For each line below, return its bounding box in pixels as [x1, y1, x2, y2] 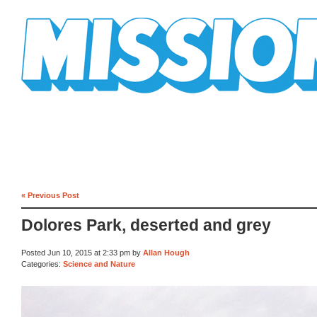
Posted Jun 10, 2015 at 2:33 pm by [21, 248, 143, 258]
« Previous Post [21, 190, 79, 200]
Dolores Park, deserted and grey [21, 217, 271, 235]
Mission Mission [21, 93, 100, 104]
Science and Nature [63, 259, 135, 268]
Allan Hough [143, 248, 190, 258]
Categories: [21, 259, 63, 268]
